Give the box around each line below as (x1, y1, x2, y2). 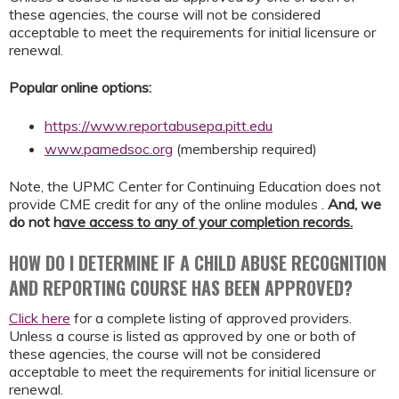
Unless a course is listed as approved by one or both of (9, 327, 356, 346)
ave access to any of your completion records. (61, 212, 353, 231)
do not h (9, 212, 61, 231)
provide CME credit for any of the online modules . (9, 194, 328, 213)
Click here (9, 309, 70, 328)
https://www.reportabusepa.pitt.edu (45, 116, 273, 134)
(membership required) (173, 139, 317, 158)
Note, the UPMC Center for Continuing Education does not (9, 176, 381, 195)
